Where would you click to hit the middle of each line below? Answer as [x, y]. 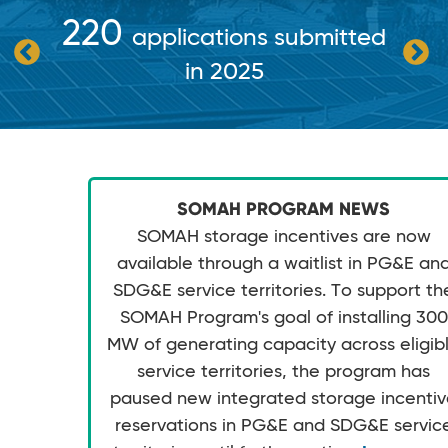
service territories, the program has [284, 371]
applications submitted [259, 37]
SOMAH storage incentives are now [283, 236]
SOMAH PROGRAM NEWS [284, 208]
